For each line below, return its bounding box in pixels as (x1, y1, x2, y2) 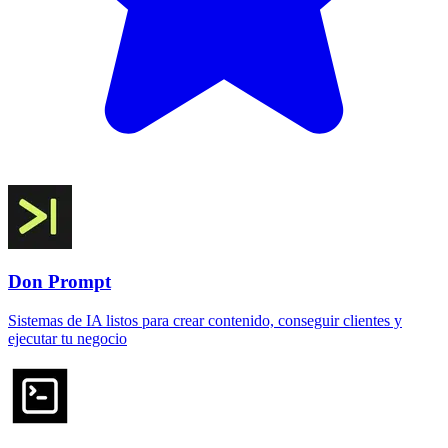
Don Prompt (8, 271, 111, 293)
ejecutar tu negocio (8, 330, 127, 348)
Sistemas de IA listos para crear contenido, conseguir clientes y (8, 312, 402, 330)
